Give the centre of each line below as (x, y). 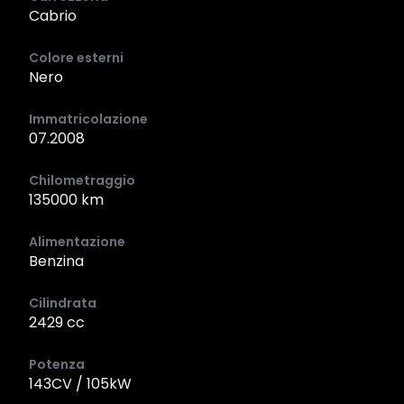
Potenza (57, 364)
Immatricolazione (88, 119)
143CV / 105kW (80, 384)
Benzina (56, 261)
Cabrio (53, 16)
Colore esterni (76, 58)
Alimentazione (77, 242)
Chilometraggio (82, 180)
